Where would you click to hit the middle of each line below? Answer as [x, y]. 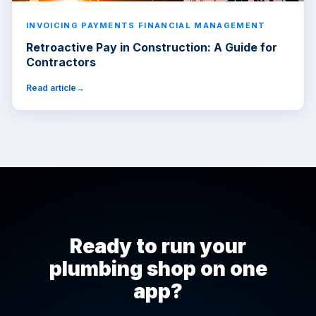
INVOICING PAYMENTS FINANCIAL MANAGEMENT [146, 26]
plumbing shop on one [158, 269]
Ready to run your [158, 247]
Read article [51, 88]
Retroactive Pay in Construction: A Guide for [152, 48]
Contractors [61, 62]
